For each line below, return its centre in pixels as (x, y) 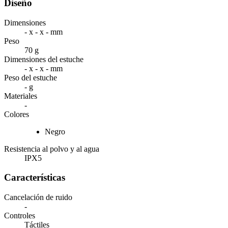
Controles (20, 216)
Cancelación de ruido (38, 197)
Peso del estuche (31, 77)
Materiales (21, 96)
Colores (17, 114)
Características (35, 178)
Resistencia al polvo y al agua (52, 149)
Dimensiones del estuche (44, 59)
